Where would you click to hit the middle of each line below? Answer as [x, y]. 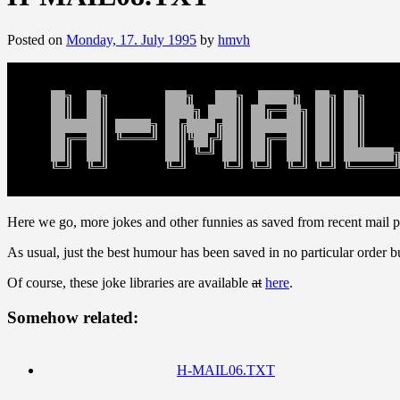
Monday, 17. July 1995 [131, 39]
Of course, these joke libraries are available [129, 282]
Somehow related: [73, 317]
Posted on [35, 39]
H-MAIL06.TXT [226, 371]
